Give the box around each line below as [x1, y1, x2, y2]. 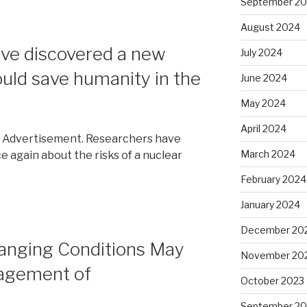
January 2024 [240, 198, 300, 210]
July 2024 [240, 46, 282, 58]
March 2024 [240, 147, 295, 160]
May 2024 [240, 97, 286, 109]
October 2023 [240, 274, 304, 286]
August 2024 [240, 21, 300, 33]
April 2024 [240, 122, 286, 134]
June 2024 [240, 71, 287, 84]
